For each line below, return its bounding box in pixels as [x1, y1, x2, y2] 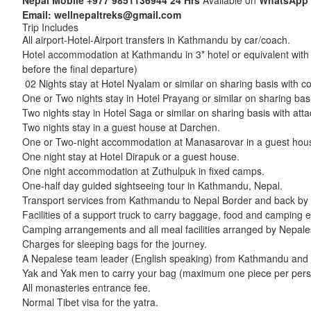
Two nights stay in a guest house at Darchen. [22, 120, 220, 134]
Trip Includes [22, 20, 78, 34]
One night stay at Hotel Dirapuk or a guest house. [22, 149, 239, 163]
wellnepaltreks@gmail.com [54, 8, 184, 22]
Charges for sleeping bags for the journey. [22, 237, 207, 251]
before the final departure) [22, 62, 137, 76]
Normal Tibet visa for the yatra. [22, 295, 158, 309]
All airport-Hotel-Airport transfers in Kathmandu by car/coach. [22, 33, 290, 47]
